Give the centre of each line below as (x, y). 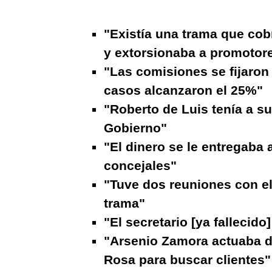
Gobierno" (136, 127)
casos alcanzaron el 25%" (184, 90)
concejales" (141, 165)
